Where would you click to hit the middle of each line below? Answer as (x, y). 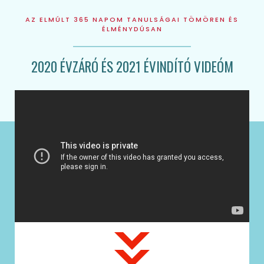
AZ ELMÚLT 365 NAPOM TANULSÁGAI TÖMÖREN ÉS (132, 19)
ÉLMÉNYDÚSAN (132, 29)
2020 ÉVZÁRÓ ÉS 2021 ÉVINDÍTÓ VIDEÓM (132, 67)
